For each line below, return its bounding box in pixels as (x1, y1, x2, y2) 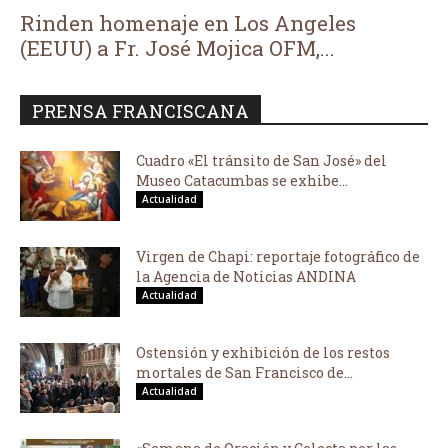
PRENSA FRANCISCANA (32, 99, 249, 124)
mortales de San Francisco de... (136, 363, 353, 383)
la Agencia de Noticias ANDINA (136, 267, 356, 287)
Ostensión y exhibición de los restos (136, 343, 390, 363)
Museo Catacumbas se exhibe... (136, 171, 348, 191)
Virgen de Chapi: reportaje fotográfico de (136, 247, 420, 267)
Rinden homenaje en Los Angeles (20, 9, 356, 38)
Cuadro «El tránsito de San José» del (136, 151, 387, 171)
